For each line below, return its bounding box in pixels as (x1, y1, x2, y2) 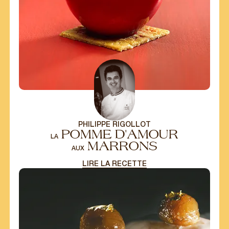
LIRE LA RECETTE (82, 159, 147, 167)
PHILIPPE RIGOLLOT (78, 120, 151, 128)
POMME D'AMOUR (58, 126, 178, 142)
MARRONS (84, 138, 157, 153)
